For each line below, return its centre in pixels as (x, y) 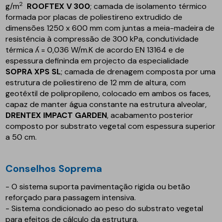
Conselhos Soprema (58, 168)
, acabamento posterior (150, 115)
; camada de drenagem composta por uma (139, 71)
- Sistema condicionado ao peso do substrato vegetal (105, 208)
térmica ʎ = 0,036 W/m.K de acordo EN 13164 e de (95, 50)
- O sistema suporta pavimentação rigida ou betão (98, 186)
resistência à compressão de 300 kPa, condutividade (102, 39)
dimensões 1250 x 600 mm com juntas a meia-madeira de (110, 28)
